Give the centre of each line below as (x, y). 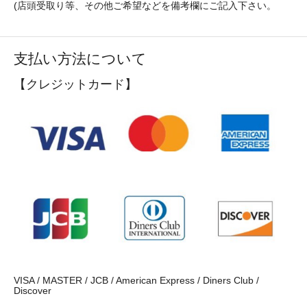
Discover (33, 291)
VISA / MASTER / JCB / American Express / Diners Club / (136, 281)
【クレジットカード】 (75, 84)
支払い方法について (80, 59)
